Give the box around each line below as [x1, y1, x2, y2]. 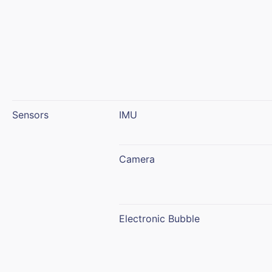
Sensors [12, 108, 49, 121]
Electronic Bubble [119, 212, 200, 225]
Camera [119, 152, 155, 165]
